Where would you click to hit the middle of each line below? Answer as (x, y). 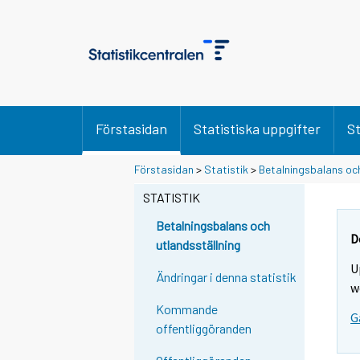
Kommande (187, 309)
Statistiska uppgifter (257, 129)
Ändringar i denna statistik (227, 277)
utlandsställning (198, 245)
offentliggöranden (204, 329)
